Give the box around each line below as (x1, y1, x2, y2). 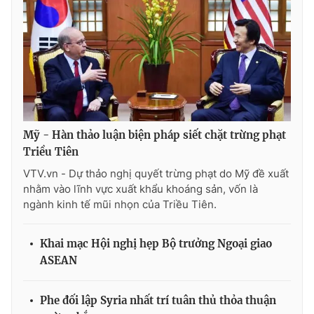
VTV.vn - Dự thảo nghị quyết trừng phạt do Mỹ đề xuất (23, 166, 289, 180)
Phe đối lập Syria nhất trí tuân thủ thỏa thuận (40, 293, 276, 307)
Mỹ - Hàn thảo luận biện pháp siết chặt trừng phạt (23, 128, 286, 142)
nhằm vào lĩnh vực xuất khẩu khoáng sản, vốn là (23, 182, 258, 196)
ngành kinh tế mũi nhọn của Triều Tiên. (23, 197, 217, 211)
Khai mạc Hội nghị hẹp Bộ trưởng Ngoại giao (40, 236, 272, 250)
